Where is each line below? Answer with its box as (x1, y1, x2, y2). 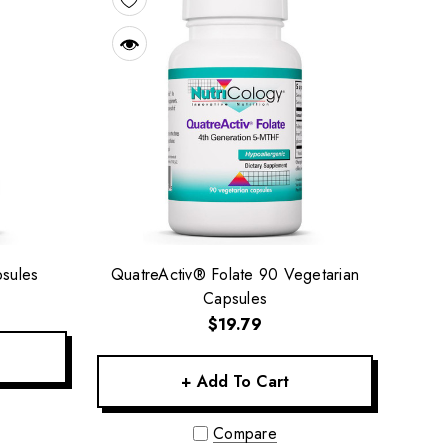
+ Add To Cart (181, 370, 289, 394)
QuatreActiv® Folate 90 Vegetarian (110, 263, 360, 287)
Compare (212, 422, 278, 446)
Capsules (203, 287, 267, 311)
